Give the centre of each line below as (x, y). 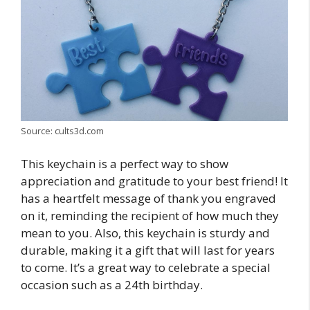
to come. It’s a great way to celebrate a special (146, 268)
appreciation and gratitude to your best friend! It (154, 181)
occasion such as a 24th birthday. (112, 285)
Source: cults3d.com (62, 130)
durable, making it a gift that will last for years (148, 250)
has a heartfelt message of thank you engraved (148, 199)
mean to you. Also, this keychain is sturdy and (145, 233)
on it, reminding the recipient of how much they (150, 216)
